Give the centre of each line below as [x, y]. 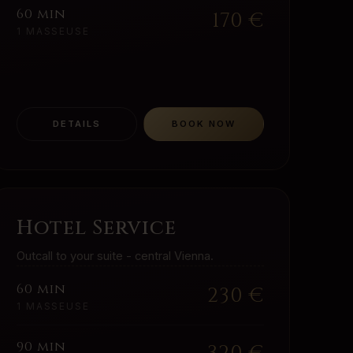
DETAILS [77, 124]
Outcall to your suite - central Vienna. [115, 256]
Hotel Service [97, 229]
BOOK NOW [204, 124]
